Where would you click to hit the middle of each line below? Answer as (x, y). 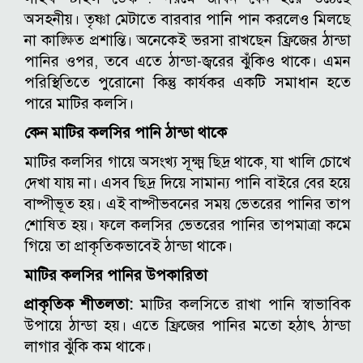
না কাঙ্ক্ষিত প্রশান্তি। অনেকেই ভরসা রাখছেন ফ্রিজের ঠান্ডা (188, 41)
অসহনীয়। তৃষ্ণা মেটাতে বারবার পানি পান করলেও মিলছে (188, 19)
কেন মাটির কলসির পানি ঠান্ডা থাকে (126, 133)
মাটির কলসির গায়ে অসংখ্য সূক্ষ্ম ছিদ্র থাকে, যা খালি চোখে (188, 162)
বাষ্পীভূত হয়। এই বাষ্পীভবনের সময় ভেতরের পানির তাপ (188, 204)
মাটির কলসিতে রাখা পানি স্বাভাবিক (242, 305)
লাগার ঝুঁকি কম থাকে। (88, 347)
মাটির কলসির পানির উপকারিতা (116, 275)
